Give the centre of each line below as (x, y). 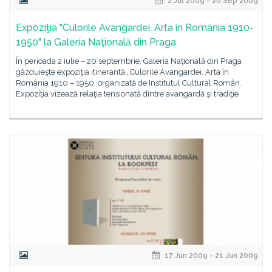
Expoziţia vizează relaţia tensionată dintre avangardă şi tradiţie (127, 94)
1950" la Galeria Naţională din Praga (96, 42)
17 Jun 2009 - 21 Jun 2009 (210, 256)
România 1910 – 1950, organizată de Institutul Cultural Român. (129, 83)
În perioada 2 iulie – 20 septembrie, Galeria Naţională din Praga (129, 61)
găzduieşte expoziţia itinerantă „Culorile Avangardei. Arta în (122, 72)
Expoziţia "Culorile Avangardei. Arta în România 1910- (135, 28)
